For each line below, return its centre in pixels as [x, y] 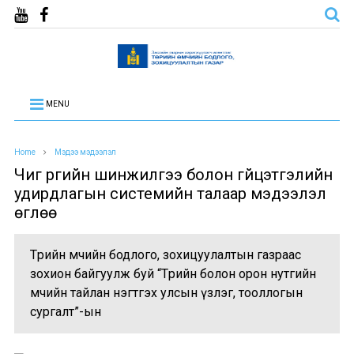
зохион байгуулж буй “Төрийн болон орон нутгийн [173, 274]
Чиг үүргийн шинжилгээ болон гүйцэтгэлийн [173, 175]
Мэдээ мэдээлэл [85, 152]
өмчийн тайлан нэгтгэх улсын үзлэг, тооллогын [166, 293]
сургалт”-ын [65, 312]
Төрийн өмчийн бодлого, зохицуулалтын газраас [165, 255]
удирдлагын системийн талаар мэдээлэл [170, 194]
